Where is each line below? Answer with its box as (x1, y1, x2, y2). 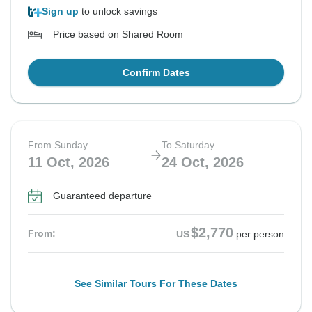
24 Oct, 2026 (162, 155, 244, 171)
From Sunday (28, 139, 88, 151)
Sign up (42, 6, 79, 17)
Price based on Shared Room (53, 29, 183, 40)
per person (236, 228, 284, 240)
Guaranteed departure (53, 190, 152, 202)
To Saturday (162, 139, 214, 151)
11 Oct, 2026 (28, 155, 109, 171)
